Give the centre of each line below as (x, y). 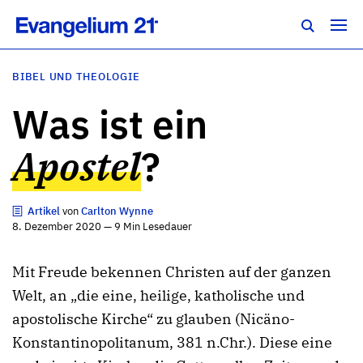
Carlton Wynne (117, 211)
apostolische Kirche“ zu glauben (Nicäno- (154, 319)
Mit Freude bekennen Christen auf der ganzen (172, 272)
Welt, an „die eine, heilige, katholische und (158, 295)
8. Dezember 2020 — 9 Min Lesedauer (102, 226)
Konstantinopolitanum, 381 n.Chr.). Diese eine (172, 342)
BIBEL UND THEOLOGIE (76, 77)
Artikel (43, 211)
